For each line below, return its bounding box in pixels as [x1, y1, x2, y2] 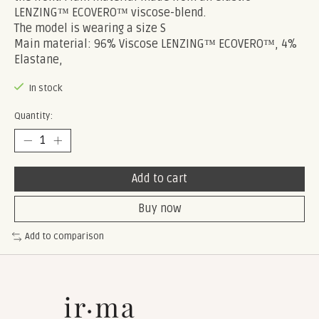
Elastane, [14, 52, 63, 67]
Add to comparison [24, 231, 104, 243]
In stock [28, 82, 63, 94]
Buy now [137, 202, 182, 216]
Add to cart [132, 172, 187, 187]
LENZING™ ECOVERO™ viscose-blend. [14, 5, 206, 20]
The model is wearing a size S [14, 21, 166, 36]
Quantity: [14, 110, 53, 122]
